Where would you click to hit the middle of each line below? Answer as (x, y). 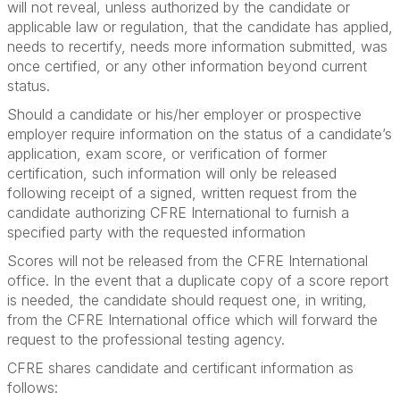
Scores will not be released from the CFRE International (187, 261)
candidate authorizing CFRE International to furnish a (178, 212)
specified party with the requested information (156, 232)
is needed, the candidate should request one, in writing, (187, 300)
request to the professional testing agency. (146, 339)
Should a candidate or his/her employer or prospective (184, 114)
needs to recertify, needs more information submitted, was (197, 46)
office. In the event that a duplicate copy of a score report (198, 280)
